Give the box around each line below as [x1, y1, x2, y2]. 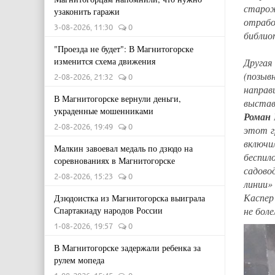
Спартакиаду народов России [54, 204, 163, 216]
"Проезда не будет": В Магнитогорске [54, 43, 193, 55]
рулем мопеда [54, 254, 104, 266]
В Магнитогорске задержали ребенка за [54, 242, 201, 254]
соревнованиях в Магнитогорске [54, 155, 175, 166]
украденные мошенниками [54, 105, 153, 117]
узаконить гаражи [54, 6, 120, 17]
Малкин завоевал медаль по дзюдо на [54, 142, 193, 154]
